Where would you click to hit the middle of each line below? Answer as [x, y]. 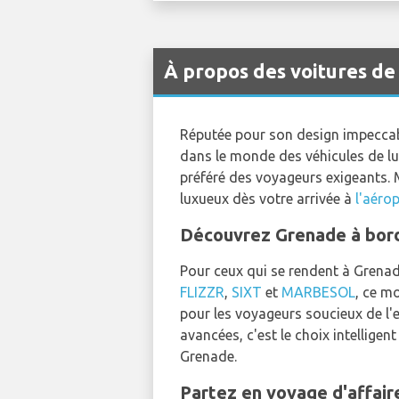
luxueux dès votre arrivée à [268, 198]
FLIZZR [202, 292]
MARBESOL [318, 292]
